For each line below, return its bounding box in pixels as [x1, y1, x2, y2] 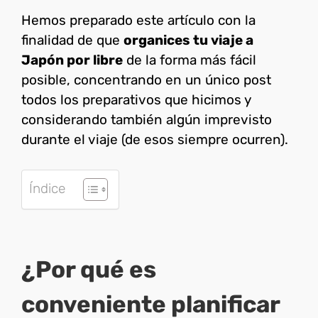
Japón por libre [21, 52, 123, 69]
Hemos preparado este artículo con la [21, 12, 256, 29]
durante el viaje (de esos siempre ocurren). [21, 131, 288, 148]
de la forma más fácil [123, 52, 256, 69]
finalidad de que [21, 32, 124, 49]
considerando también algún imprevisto [21, 111, 272, 128]
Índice [29, 180, 65, 197]
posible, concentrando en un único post [21, 72, 271, 89]
